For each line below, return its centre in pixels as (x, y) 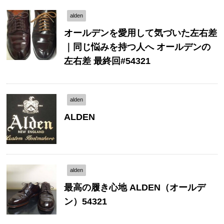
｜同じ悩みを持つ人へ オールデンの (137, 47)
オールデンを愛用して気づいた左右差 (140, 33)
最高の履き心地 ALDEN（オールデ (135, 187)
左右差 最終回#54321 (107, 61)
